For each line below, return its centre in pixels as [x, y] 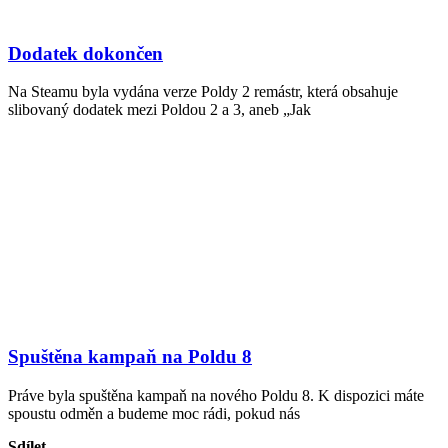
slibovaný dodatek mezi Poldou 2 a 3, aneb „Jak [159, 110]
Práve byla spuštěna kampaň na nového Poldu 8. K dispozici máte [216, 395]
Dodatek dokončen [85, 53]
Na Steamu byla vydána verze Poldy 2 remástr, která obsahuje [203, 92]
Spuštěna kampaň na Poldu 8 [130, 357]
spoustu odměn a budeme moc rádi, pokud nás [154, 413]
